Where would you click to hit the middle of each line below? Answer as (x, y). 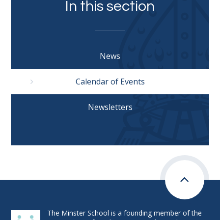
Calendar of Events (110, 82)
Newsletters (110, 107)
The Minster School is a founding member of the (125, 213)
